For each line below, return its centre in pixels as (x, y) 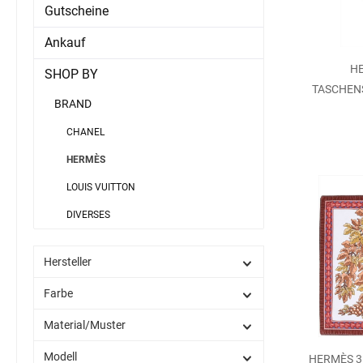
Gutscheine (77, 11)
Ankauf (65, 43)
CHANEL (85, 132)
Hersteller (68, 262)
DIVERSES (88, 215)
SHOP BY (71, 75)
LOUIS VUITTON (101, 188)
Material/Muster (85, 325)
